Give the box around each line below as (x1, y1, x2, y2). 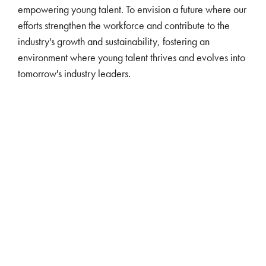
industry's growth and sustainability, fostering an (18, 34, 210, 48)
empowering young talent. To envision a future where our (18, 2, 246, 16)
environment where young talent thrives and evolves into (18, 50, 245, 64)
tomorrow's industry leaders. (18, 66, 131, 80)
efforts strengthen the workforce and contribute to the (18, 18, 230, 32)
